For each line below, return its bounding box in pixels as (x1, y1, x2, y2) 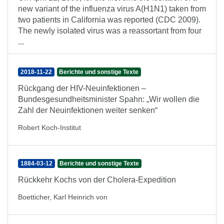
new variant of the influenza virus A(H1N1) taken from (18, 4, 206, 13)
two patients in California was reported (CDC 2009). (18, 15, 200, 24)
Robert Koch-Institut (18, 123, 81, 131)
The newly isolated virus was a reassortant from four (18, 26, 201, 35)
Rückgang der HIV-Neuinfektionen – (18, 84, 146, 92)
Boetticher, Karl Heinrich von (18, 193, 107, 201)
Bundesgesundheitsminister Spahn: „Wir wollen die (18, 95, 199, 103)
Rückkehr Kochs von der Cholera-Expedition (18, 175, 176, 184)
